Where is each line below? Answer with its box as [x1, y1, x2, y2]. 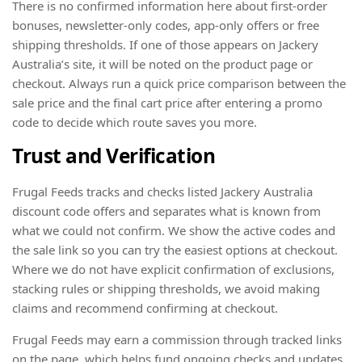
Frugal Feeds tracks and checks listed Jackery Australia [12, 183, 313, 200]
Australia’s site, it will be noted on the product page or [12, 55, 313, 72]
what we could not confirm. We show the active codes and [12, 221, 335, 238]
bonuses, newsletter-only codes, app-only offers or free [12, 16, 319, 33]
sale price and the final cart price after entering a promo [12, 94, 322, 111]
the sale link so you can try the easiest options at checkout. [12, 241, 338, 258]
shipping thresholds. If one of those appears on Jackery [12, 36, 318, 53]
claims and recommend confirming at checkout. [12, 299, 278, 316]
